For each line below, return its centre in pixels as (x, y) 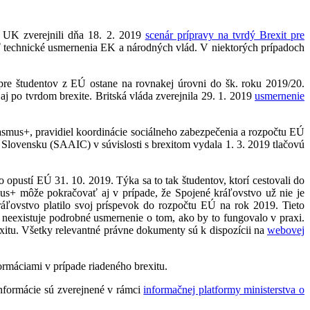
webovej (286, 230)
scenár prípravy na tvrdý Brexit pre (225, 35)
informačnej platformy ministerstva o (224, 290)
